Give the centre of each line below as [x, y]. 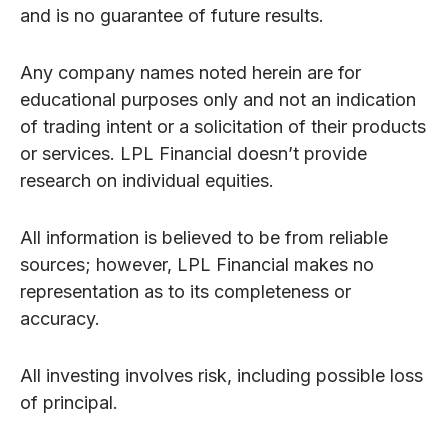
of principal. [69, 403]
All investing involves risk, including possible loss [221, 376]
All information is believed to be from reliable [204, 238]
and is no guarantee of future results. [172, 16]
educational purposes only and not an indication [218, 100]
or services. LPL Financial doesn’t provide [193, 154]
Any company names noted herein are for [190, 73]
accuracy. [60, 319]
